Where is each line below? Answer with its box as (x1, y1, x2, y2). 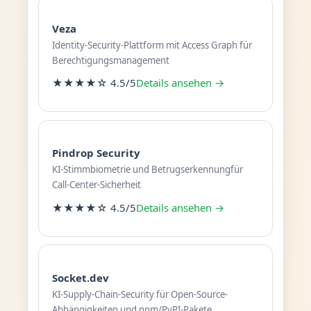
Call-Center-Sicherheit (51, 178, 141, 191)
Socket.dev (51, 270, 109, 285)
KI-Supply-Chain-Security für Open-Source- (51, 287, 228, 301)
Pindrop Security (51, 146, 140, 160)
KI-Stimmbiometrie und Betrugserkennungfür (51, 163, 243, 176)
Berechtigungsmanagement (51, 53, 169, 67)
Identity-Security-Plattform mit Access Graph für (51, 38, 252, 51)
